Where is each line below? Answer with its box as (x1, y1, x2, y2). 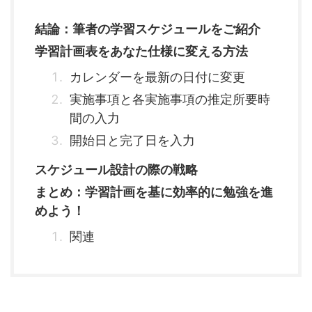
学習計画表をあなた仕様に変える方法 (35, 43, 248, 58)
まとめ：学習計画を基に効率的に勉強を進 (35, 184, 273, 199)
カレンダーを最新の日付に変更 (70, 69, 245, 84)
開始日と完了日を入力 (70, 132, 195, 148)
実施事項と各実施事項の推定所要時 (70, 91, 270, 107)
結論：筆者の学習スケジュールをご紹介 (35, 21, 260, 36)
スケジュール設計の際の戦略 (35, 162, 198, 177)
